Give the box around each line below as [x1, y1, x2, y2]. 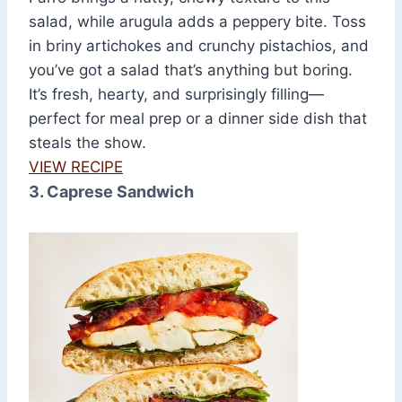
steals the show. [29, 134, 146, 153]
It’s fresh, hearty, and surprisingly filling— [29, 85, 324, 104]
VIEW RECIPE [29, 158, 123, 177]
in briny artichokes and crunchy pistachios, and [29, 37, 369, 56]
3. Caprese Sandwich [29, 182, 194, 202]
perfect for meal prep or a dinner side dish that [29, 109, 367, 128]
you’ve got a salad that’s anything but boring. [29, 61, 353, 80]
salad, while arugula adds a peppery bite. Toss [29, 13, 366, 31]
